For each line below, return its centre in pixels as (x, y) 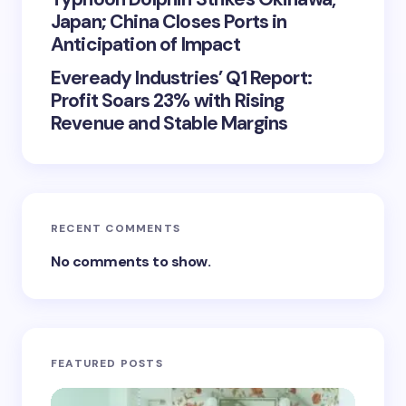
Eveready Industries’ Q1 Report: (181, 77)
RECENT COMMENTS (116, 228)
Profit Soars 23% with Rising (168, 100)
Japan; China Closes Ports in (169, 21)
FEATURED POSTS (107, 363)
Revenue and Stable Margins (169, 123)
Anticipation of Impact (146, 44)
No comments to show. (131, 261)
